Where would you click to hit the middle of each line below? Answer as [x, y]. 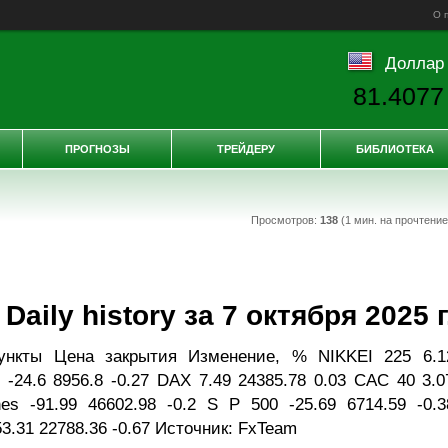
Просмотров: [285, 220]
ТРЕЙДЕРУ [246, 149]
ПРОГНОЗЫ [97, 149]
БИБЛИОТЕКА [395, 149]
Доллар [414, 62]
